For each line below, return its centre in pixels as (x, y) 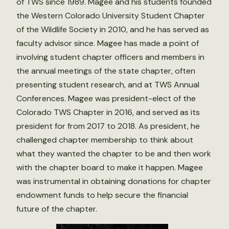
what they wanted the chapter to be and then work (114, 153)
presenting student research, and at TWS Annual (108, 84)
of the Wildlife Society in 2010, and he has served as (113, 29)
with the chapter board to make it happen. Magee (110, 167)
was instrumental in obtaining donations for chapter (114, 181)
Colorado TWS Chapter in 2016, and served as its (108, 112)
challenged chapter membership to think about (105, 140)
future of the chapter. (57, 209)
